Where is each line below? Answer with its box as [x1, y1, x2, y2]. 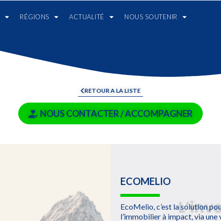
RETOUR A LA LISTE [84, 87, 141, 94]
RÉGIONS [20, 13, 49, 21]
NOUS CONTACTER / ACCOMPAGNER [39, 108, 193, 119]
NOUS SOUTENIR [124, 13, 178, 21]
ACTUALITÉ [69, 13, 105, 21]
